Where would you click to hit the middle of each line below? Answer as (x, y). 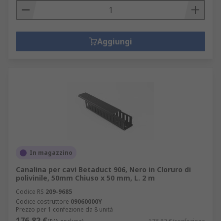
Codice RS (30, 192)
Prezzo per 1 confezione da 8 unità (64, 209)
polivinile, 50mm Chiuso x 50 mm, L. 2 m (85, 178)
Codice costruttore (42, 202)
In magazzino (51, 153)
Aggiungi (114, 41)
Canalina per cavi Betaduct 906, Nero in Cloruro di (103, 169)
